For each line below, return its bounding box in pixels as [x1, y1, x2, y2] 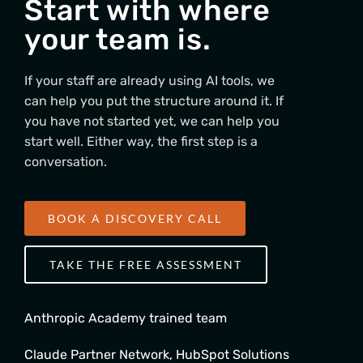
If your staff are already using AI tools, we [24, 73, 275, 89]
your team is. [24, 22, 211, 58]
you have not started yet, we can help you [24, 113, 280, 130]
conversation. [24, 154, 107, 170]
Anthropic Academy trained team [24, 310, 227, 327]
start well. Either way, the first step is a [24, 134, 258, 150]
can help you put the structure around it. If [24, 93, 284, 109]
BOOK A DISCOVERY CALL [48, 211, 222, 226]
